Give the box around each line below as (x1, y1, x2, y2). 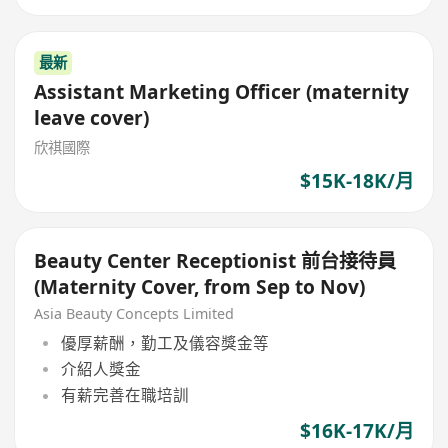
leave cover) (34, 105, 150, 132)
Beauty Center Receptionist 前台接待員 (34, 247, 397, 274)
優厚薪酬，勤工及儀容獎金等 (60, 331, 269, 354)
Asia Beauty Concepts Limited (34, 304, 235, 324)
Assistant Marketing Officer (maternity (34, 79, 410, 106)
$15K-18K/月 (299, 167, 414, 194)
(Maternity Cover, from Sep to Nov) (34, 273, 366, 300)
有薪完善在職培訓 (60, 384, 189, 407)
